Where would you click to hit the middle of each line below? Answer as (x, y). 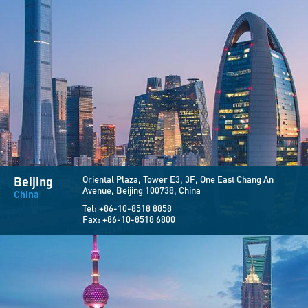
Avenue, (99, 190)
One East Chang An (237, 179)
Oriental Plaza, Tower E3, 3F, (141, 179)
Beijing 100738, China (158, 190)
